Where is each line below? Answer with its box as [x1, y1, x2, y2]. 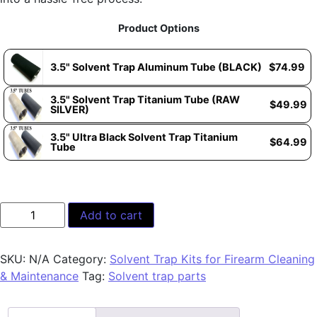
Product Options [117, 21, 200, 34]
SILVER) [50, 103, 89, 115]
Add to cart [80, 208, 143, 223]
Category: [53, 252, 110, 267]
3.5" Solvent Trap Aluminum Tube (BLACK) [50, 60, 262, 73]
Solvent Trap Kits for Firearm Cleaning [110, 252, 315, 267]
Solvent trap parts [108, 269, 206, 284]
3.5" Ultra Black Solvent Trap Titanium [50, 130, 238, 143]
